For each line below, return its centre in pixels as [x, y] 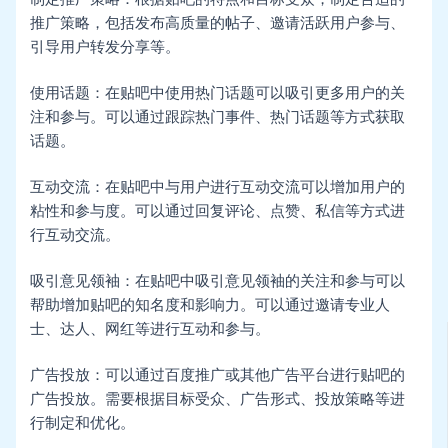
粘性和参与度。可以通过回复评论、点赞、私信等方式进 [218, 211]
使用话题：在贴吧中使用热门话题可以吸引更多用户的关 [218, 93]
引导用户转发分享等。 [105, 47]
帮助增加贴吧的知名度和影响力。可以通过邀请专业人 [210, 304]
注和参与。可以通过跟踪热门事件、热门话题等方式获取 [218, 117]
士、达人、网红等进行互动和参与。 [150, 328]
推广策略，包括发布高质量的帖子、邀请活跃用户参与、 [218, 23]
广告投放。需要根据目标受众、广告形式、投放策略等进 [218, 398]
